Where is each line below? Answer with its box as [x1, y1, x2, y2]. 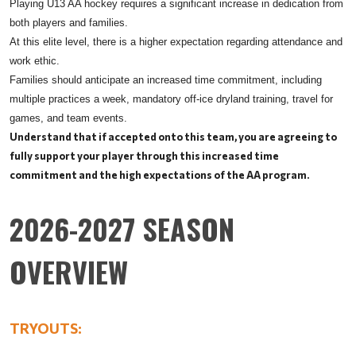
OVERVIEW [10, 250, 128, 292]
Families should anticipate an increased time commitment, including [10, 73, 322, 86]
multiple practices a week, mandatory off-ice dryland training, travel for [10, 92, 333, 105]
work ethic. [10, 54, 60, 67]
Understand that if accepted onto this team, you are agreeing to [10, 130, 337, 143]
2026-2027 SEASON [10, 207, 234, 250]
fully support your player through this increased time [10, 149, 279, 162]
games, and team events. [10, 111, 130, 124]
